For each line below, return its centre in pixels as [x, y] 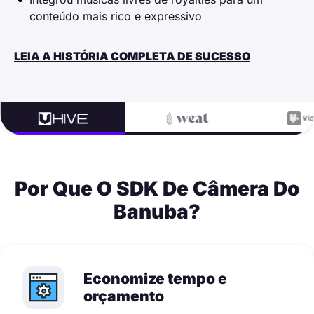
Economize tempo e [155, 278]
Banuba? [157, 211]
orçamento [124, 296]
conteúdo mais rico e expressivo [116, 16]
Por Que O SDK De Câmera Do [157, 188]
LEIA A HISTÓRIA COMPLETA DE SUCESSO [132, 56]
